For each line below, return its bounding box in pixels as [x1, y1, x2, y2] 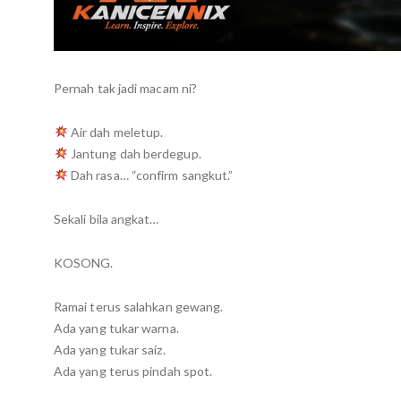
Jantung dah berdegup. [67, 145, 201, 161]
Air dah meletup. [67, 124, 164, 140]
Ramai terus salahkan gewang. [54, 298, 224, 314]
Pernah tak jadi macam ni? [54, 80, 197, 96]
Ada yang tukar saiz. [54, 341, 166, 357]
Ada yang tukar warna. [54, 320, 179, 336]
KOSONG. [54, 254, 114, 270]
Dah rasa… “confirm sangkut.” [67, 166, 234, 183]
